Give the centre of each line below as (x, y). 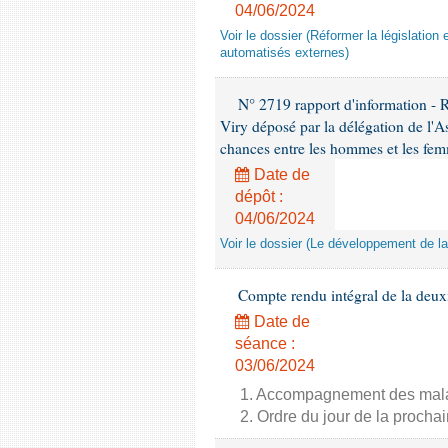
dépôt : (259, 196)
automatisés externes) (284, 53)
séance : (265, 343)
